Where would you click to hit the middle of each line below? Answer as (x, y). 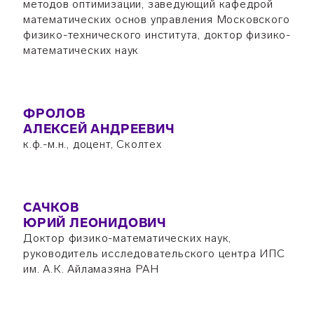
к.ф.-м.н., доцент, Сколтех (92, 144)
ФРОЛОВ (54, 114)
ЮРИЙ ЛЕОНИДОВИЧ (95, 223)
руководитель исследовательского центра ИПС (154, 253)
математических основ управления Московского (156, 19)
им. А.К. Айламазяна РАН (91, 269)
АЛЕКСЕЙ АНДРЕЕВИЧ (99, 129)
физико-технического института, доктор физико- (157, 35)
